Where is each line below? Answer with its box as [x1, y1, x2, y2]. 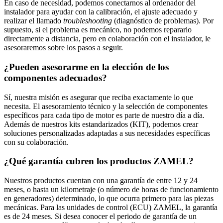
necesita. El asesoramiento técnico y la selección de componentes [4, 102, 208, 111]
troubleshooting [63, 16, 112, 25]
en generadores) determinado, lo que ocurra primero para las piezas [4, 194, 214, 203]
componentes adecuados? [4, 72, 107, 83]
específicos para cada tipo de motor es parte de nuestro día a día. [4, 111, 205, 119]
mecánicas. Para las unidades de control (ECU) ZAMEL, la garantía [4, 203, 218, 212]
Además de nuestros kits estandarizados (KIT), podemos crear [4, 119, 198, 128]
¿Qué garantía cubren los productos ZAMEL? [4, 156, 194, 167]
